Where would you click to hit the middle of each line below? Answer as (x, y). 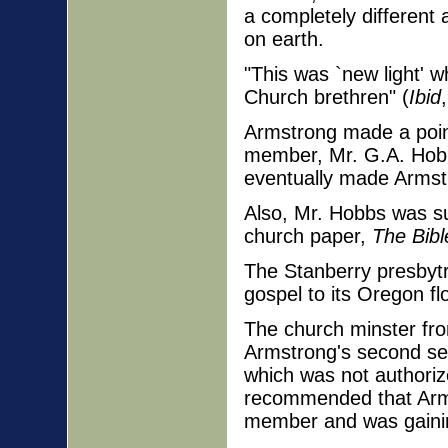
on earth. (284, 38)
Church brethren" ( (326, 96)
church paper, (308, 236)
